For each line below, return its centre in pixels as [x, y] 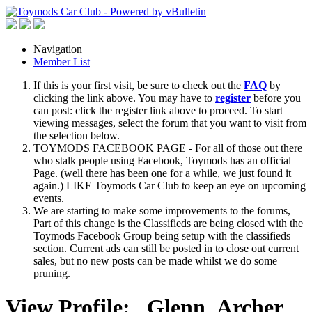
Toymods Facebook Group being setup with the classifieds [162, 236]
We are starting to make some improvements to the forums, [162, 211]
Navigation [58, 49]
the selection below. [77, 135]
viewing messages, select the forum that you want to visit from [170, 123]
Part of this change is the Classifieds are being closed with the [168, 223]
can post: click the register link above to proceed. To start [158, 110]
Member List [62, 62]
